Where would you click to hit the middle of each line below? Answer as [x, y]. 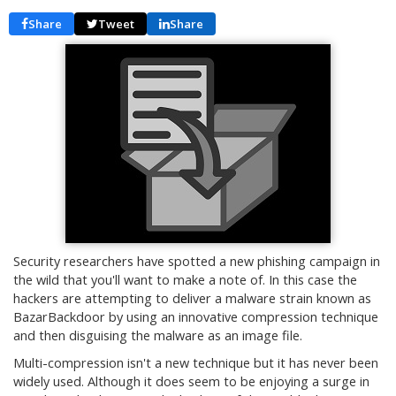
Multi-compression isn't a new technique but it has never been [196, 363]
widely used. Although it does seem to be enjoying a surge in [191, 381]
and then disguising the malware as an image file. [158, 335]
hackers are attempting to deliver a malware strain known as [192, 298]
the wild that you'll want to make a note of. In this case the [185, 280]
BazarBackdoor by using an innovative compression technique [196, 317]
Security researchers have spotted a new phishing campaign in [197, 261]
